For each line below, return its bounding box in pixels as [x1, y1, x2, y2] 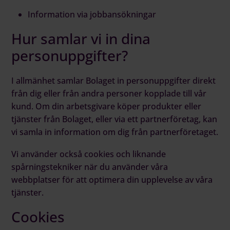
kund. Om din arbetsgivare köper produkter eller [11, 100, 202, 112]
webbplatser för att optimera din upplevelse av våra [11, 174, 213, 185]
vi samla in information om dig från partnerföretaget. [11, 126, 219, 138]
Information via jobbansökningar [28, 8, 157, 20]
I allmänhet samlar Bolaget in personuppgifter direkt [11, 74, 216, 86]
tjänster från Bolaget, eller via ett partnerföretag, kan [11, 113, 218, 125]
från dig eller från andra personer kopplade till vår [11, 87, 207, 99]
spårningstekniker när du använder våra [11, 161, 168, 172]
